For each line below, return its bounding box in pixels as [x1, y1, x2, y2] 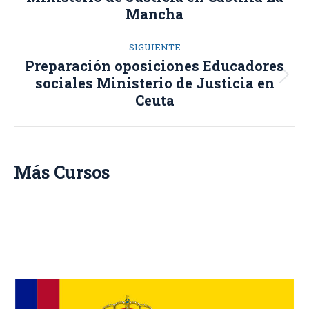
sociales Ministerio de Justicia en [34, 74, 275, 92]
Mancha [126, 5, 183, 23]
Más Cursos [14, 161, 110, 184]
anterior [153, 2, 199, 17]
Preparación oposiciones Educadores [25, 57, 284, 75]
